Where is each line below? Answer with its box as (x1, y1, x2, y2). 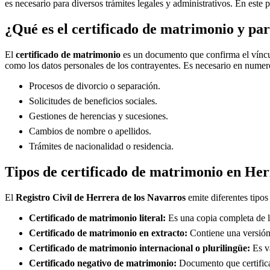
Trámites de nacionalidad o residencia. (29, 140, 174, 151)
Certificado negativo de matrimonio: (29, 257, 177, 268)
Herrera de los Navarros (86, 192, 186, 202)
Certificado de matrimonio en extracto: (29, 227, 187, 238)
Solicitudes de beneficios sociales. (29, 95, 157, 106)
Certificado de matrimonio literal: (29, 212, 166, 223)
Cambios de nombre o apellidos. (29, 125, 151, 136)
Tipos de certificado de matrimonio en (5, 163, 245, 180)
